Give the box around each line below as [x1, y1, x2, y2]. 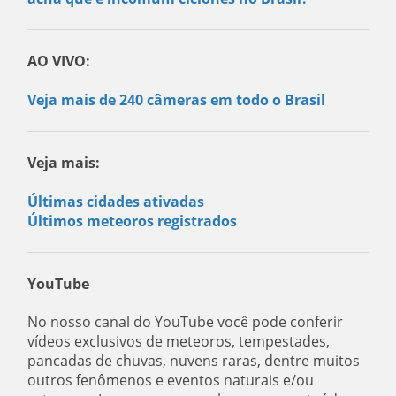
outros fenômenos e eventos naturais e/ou [27, 369, 315, 390]
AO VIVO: [27, 50, 91, 71]
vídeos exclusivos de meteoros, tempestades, [27, 331, 331, 351]
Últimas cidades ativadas [27, 191, 205, 211]
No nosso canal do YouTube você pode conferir [27, 311, 344, 331]
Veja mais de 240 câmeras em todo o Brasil [27, 89, 326, 110]
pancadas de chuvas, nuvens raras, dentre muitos [27, 350, 361, 370]
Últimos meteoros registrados [27, 210, 238, 231]
